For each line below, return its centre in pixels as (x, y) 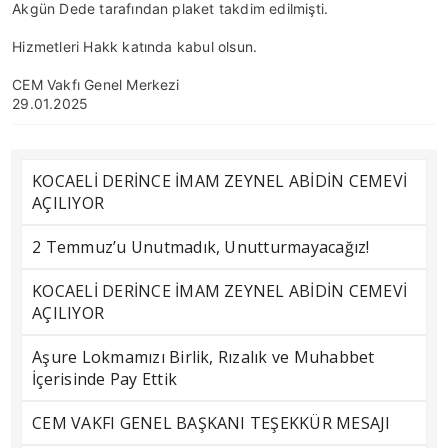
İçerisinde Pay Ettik (105, 379)
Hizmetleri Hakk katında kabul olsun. (135, 46)
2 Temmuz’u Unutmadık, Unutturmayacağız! (201, 247)
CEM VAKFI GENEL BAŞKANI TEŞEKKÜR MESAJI (211, 423)
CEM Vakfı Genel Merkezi (96, 84)
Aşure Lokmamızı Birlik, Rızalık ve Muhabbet (203, 357)
